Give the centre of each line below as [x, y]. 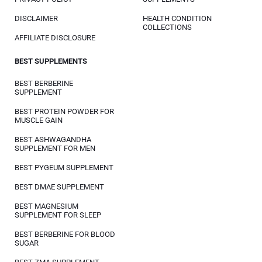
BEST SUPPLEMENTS [51, 61]
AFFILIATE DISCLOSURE [55, 38]
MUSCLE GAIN [39, 120]
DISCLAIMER [36, 18]
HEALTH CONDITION [177, 18]
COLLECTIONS [167, 27]
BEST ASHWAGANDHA [53, 139]
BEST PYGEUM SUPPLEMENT [64, 168]
